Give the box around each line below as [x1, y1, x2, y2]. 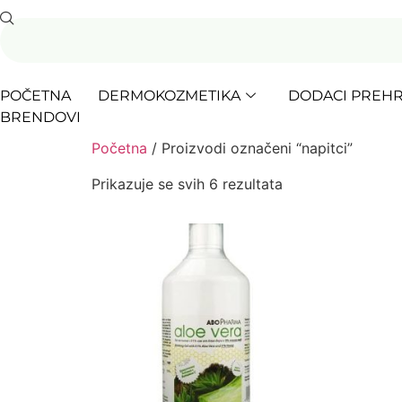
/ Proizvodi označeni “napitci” [147, 139, 353, 157]
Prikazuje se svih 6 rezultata [92, 175, 283, 193]
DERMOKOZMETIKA [98, 87, 240, 104]
